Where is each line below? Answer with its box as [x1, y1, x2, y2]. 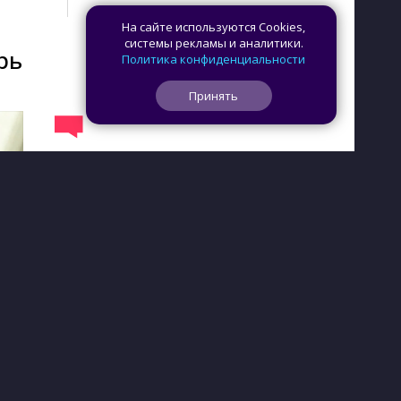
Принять [189, 88, 238, 104]
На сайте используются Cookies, [122, 19, 305, 35]
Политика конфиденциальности [122, 51, 305, 67]
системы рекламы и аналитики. [124, 35, 303, 51]
